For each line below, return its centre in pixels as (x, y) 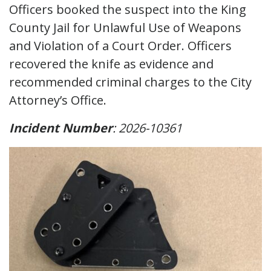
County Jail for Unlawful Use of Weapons (125, 27)
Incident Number (61, 128)
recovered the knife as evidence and (111, 64)
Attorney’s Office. (58, 100)
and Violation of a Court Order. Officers (120, 45)
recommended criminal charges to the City (130, 82)
